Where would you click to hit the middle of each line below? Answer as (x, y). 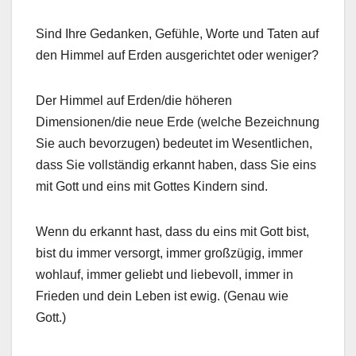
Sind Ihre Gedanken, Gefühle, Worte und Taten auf (177, 33)
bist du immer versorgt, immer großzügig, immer (169, 253)
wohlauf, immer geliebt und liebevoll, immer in (164, 274)
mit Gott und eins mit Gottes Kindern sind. (152, 186)
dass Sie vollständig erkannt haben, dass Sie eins (176, 164)
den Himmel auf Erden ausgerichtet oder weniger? (177, 55)
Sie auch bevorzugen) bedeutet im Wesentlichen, (174, 143)
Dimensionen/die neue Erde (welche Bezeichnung (178, 122)
